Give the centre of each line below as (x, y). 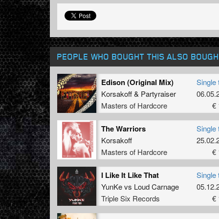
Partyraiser (158, 93)
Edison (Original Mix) (137, 82)
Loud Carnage (156, 186)
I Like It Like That (130, 175)
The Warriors (123, 128)
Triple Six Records (131, 198)
